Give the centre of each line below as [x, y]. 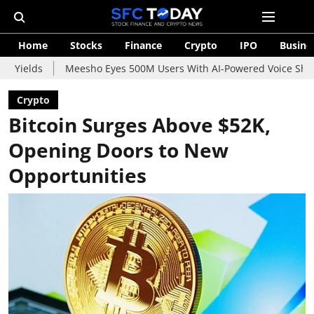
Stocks [86, 45]
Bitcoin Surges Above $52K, [139, 125]
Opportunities [77, 175]
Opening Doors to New [118, 150]
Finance [143, 45]
